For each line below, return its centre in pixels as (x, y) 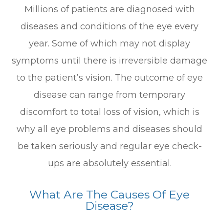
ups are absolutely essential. (109, 163)
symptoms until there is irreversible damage (109, 61)
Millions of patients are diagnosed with (109, 9)
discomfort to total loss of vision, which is (109, 112)
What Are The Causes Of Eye (109, 195)
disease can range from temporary (109, 95)
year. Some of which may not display (109, 44)
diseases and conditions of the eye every (109, 26)
